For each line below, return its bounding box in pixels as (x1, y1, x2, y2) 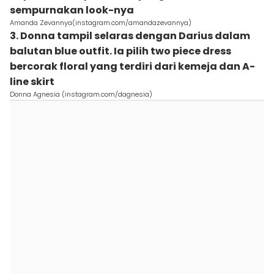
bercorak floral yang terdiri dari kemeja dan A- (10, 59, 255, 73)
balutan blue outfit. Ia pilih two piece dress (10, 44, 231, 58)
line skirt (10, 75, 54, 89)
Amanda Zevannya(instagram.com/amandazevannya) (10, 18, 191, 28)
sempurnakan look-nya (10, 3, 134, 17)
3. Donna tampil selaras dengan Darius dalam (10, 29, 250, 43)
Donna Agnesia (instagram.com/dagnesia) (10, 89, 152, 99)
